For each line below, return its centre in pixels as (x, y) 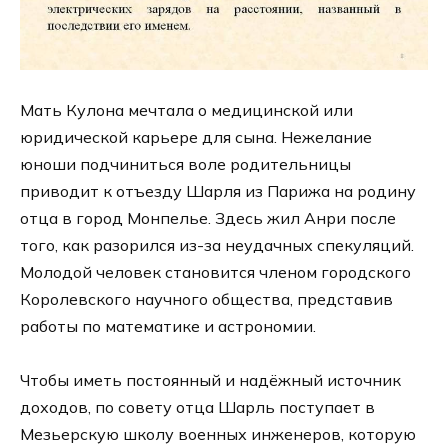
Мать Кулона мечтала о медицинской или (186, 109)
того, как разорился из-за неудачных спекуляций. (217, 244)
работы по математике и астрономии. (168, 325)
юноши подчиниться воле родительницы (185, 163)
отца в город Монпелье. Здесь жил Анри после (208, 217)
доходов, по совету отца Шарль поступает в (197, 407)
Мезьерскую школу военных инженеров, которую (218, 434)
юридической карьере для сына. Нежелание (196, 136)
